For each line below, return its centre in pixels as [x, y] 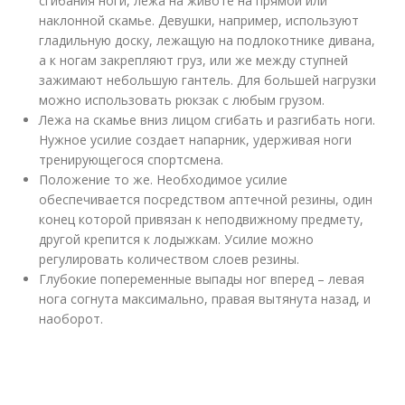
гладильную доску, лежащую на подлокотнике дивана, [207, 40]
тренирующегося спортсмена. [132, 160]
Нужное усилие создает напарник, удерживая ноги [196, 140]
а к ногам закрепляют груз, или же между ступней [194, 60]
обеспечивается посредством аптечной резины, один [206, 199]
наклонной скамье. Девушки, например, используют [199, 20]
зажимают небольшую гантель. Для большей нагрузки [208, 80]
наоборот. [71, 319]
